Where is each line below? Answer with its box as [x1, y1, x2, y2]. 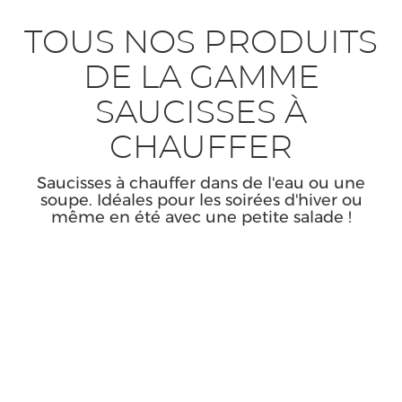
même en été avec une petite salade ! [50, 206, 352, 227]
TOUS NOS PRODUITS [24, 26, 378, 59]
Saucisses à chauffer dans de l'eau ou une [37, 172, 365, 193]
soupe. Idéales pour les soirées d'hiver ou [39, 189, 363, 210]
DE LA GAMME [83, 61, 319, 94]
